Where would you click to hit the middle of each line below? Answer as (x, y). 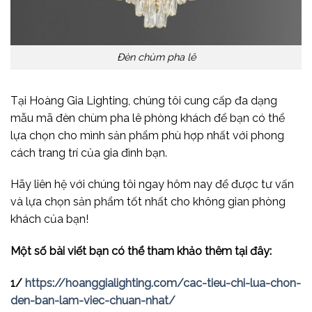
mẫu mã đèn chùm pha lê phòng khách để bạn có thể (148, 118)
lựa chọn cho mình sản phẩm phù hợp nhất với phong (147, 135)
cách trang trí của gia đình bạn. (90, 153)
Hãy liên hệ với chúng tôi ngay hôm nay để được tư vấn (152, 185)
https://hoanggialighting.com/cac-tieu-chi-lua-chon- (163, 283)
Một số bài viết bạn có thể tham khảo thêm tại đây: (141, 251)
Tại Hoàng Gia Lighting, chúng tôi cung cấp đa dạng (144, 100)
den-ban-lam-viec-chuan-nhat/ (93, 301)
